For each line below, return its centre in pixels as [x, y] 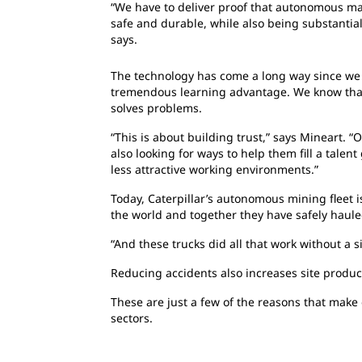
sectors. [132, 318]
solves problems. [156, 108]
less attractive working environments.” [215, 170]
